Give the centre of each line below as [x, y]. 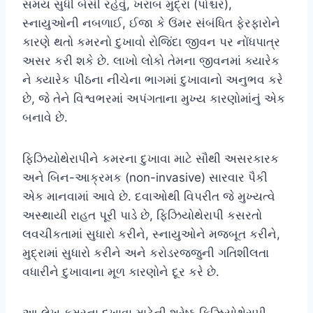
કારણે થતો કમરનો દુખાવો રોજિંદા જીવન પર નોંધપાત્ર [151, 42]
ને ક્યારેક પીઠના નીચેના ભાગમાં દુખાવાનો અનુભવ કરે [153, 79]
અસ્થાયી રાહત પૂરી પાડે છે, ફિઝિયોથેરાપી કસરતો [142, 215]
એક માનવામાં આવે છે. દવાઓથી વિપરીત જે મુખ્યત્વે [149, 196]
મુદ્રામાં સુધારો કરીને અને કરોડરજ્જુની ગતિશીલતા [146, 253]
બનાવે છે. [45, 117]
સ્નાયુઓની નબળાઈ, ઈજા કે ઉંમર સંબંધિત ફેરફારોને [151, 23]
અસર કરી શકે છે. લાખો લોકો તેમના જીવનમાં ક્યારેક [151, 60]
